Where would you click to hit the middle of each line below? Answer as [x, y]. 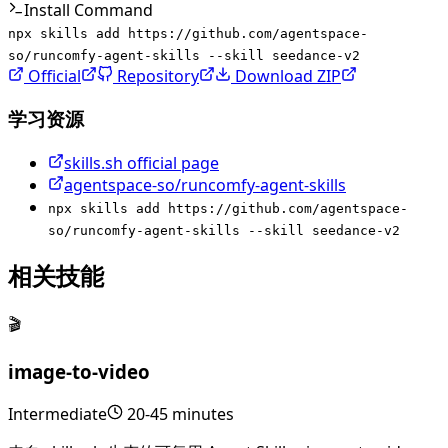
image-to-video [79, 372]
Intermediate [57, 413]
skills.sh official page [141, 162]
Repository [156, 76]
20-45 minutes [180, 413]
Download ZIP [286, 76]
